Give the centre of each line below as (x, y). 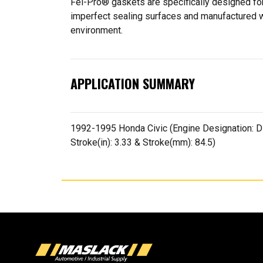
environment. (97, 30)
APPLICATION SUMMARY (133, 84)
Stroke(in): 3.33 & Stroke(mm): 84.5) (143, 142)
